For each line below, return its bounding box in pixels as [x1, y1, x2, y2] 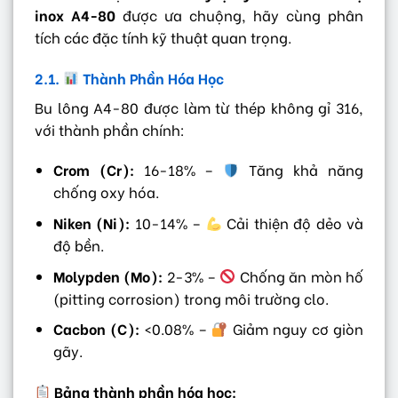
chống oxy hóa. [52, 181, 159, 203]
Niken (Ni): [52, 211, 131, 233]
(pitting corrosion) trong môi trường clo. [52, 287, 329, 308]
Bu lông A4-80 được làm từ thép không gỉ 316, [35, 96, 363, 117]
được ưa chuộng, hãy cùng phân [115, 4, 363, 25]
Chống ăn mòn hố [235, 265, 364, 286]
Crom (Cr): [52, 159, 134, 180]
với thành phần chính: [35, 118, 185, 139]
